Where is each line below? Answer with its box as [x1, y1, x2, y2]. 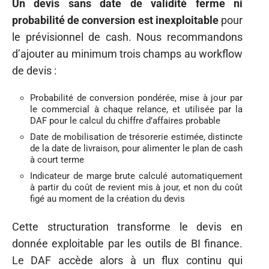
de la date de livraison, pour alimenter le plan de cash [30, 143, 243, 154]
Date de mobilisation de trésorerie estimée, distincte [30, 131, 243, 143]
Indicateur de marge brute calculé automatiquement [30, 171, 243, 182]
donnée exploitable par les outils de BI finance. [12, 237, 243, 250]
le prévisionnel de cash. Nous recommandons [12, 30, 243, 43]
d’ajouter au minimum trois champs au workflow [12, 47, 243, 60]
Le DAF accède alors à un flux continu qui [12, 253, 243, 267]
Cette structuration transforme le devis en [12, 220, 243, 233]
